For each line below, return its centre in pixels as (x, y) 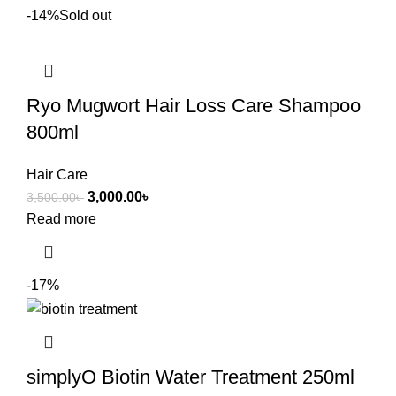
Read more (61, 219)
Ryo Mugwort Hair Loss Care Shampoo (194, 106)
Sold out (85, 16)
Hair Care (57, 175)
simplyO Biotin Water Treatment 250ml (190, 377)
